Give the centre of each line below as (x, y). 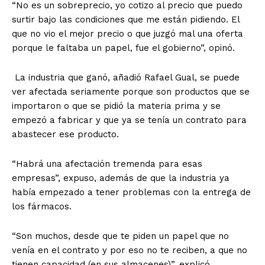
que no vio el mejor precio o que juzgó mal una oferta (127, 34)
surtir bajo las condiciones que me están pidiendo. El (126, 20)
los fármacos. (42, 207)
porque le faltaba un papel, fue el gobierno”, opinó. (123, 48)
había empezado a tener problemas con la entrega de (131, 193)
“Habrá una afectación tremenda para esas (107, 164)
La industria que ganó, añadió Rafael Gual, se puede (126, 78)
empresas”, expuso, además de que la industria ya (121, 178)
